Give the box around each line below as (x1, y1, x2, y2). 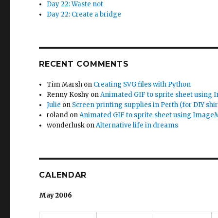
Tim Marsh (47, 80, 83, 89)
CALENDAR (39, 170, 87, 180)
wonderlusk (47, 121, 85, 129)
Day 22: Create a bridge (47, 10, 122, 18)
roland (47, 111, 69, 119)
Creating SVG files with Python (93, 80, 191, 89)
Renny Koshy (47, 91, 90, 99)
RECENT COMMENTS (39, 59, 129, 69)
